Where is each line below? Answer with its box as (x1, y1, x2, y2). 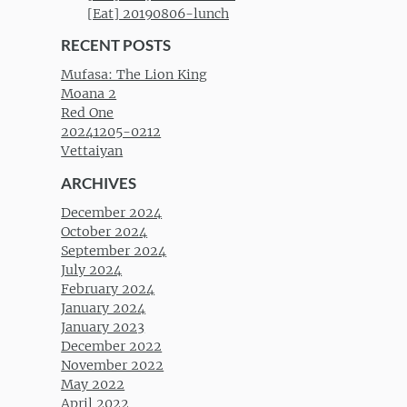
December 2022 (61, 337, 163, 354)
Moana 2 (61, 85, 117, 103)
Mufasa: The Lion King (61, 66, 208, 84)
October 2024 (61, 223, 148, 240)
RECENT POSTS (61, 35, 172, 55)
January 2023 (61, 318, 145, 335)
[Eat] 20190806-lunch (87, 5, 229, 22)
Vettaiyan (61, 143, 124, 160)
